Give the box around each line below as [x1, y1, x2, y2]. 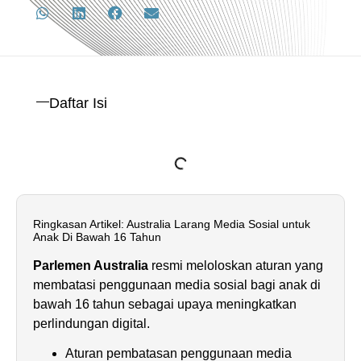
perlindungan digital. [33, 316, 150, 330]
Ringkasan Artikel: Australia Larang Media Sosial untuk [33, 217, 310, 230]
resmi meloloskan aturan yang [148, 258, 323, 272]
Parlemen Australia [33, 258, 148, 272]
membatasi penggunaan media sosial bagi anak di [33, 277, 321, 292]
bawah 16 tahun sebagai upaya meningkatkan [33, 297, 297, 311]
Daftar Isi [49, 94, 107, 111]
